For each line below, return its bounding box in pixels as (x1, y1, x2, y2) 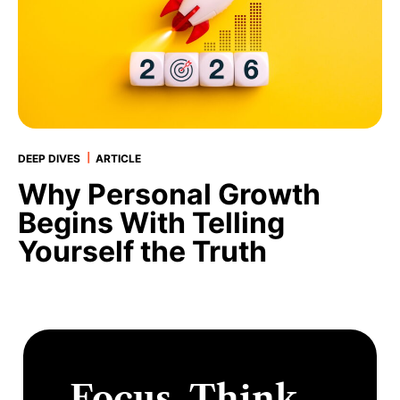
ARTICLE (96, 152, 142, 166)
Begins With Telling (18, 205, 286, 241)
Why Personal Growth (18, 177, 321, 212)
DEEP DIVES (18, 152, 84, 166)
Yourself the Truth (18, 234, 268, 270)
